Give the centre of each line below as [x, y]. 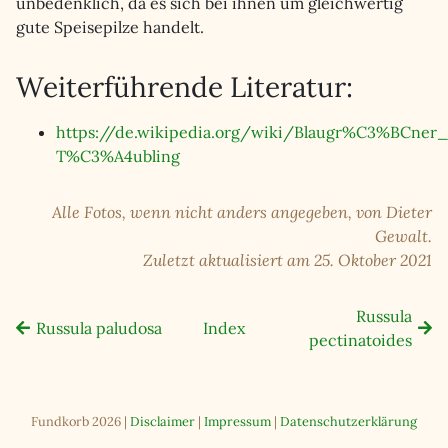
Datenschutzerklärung [348, 421]
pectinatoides [360, 340]
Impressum [237, 421]
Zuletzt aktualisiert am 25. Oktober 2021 [287, 260]
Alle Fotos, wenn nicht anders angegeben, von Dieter [242, 212]
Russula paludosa [99, 328]
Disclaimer [162, 421]
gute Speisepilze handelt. [110, 27]
